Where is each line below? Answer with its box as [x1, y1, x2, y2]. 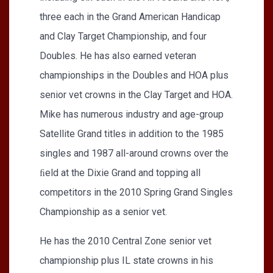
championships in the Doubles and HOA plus [40, 69, 229, 81]
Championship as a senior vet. [40, 205, 167, 218]
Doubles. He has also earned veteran [40, 49, 196, 62]
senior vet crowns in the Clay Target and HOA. [40, 88, 233, 101]
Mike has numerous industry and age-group [40, 108, 224, 120]
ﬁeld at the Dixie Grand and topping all [40, 166, 200, 179]
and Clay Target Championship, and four [40, 30, 207, 42]
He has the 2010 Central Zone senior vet [40, 235, 211, 247]
